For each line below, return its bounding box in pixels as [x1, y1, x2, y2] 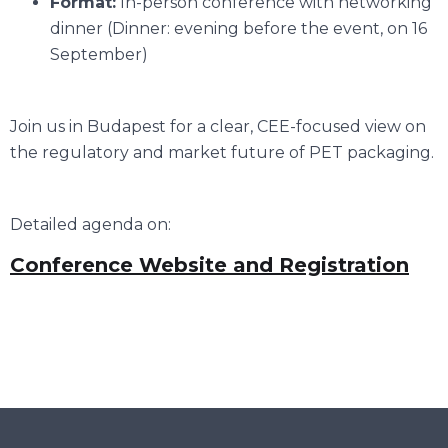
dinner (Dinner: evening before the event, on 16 [50, 18, 427, 38]
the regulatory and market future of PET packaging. [10, 142, 434, 162]
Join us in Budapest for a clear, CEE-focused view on [10, 116, 426, 136]
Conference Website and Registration [10, 252, 409, 277]
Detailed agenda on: [10, 214, 171, 234]
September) [50, 44, 148, 64]
